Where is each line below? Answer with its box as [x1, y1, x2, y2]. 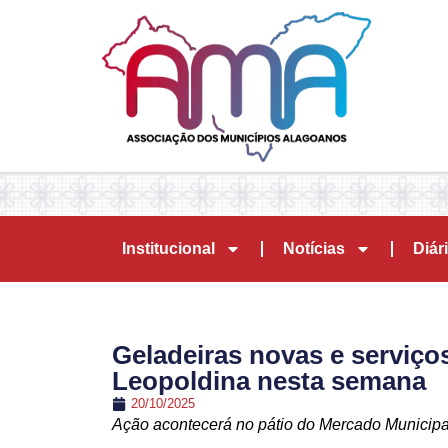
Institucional [122, 240, 215, 257]
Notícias [283, 240, 345, 257]
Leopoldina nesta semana [112, 366, 426, 396]
